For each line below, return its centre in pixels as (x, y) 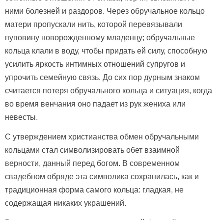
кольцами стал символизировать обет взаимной (92, 150)
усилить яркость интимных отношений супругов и (95, 64)
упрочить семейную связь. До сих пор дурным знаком (102, 78)
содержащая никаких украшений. (66, 203)
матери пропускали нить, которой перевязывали (94, 25)
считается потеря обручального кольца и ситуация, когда (109, 91)
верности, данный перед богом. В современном (92, 164)
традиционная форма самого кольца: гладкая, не (94, 190)
